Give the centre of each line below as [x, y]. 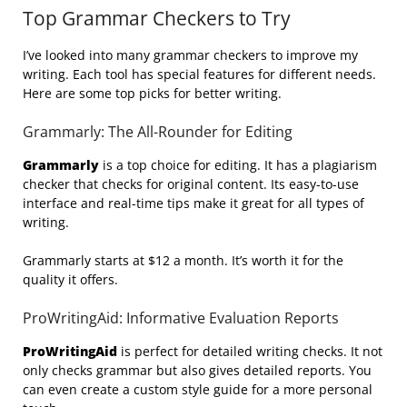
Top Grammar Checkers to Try [157, 18]
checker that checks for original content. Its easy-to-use [191, 184]
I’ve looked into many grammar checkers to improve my [190, 55]
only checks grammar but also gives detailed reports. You [197, 370]
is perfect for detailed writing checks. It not [250, 351]
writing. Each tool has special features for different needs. [199, 74]
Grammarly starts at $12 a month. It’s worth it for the [183, 260]
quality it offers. [70, 279]
